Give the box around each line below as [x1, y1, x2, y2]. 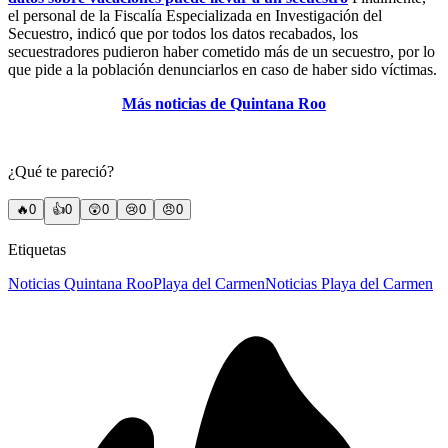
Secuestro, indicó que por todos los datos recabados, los [8, 24, 358, 42]
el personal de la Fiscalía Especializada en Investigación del [8, 6, 382, 24]
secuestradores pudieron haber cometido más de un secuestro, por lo [8, 42, 435, 60]
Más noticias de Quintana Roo [122, 94, 326, 112]
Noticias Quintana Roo [8, 274, 153, 292]
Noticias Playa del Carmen [265, 274, 433, 292]
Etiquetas [8, 240, 66, 258]
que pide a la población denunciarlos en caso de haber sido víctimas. [8, 60, 437, 78]
